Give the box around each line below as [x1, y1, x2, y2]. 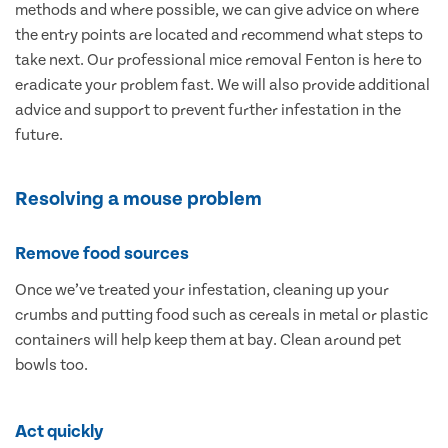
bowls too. [15, 356, 88, 375]
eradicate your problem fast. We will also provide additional [15, 76, 430, 95]
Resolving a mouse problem [15, 188, 262, 211]
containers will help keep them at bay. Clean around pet [15, 331, 401, 350]
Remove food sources [15, 243, 189, 265]
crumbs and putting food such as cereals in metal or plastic [15, 306, 428, 325]
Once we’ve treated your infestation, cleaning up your [15, 281, 389, 300]
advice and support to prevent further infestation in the [15, 101, 401, 120]
